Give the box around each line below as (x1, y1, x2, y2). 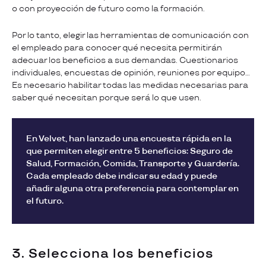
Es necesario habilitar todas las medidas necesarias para (12, 80, 248, 90)
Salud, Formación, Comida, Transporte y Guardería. (26, 158, 239, 169)
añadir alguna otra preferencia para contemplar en (26, 183, 239, 194)
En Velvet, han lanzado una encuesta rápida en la (26, 133, 232, 144)
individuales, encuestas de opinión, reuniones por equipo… (12, 67, 250, 78)
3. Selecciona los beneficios (12, 246, 214, 261)
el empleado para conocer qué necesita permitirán (12, 42, 222, 53)
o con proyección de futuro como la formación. (12, 3, 205, 14)
